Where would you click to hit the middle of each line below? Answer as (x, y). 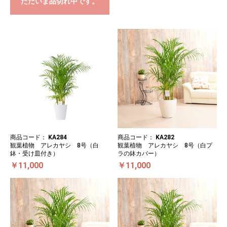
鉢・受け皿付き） (34, 153)
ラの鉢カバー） (139, 153)
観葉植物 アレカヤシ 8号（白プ (165, 145)
